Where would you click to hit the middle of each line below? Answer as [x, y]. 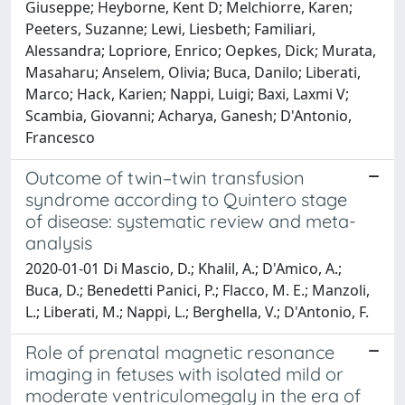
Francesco [60, 137]
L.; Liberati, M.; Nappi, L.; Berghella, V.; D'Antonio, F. [197, 311]
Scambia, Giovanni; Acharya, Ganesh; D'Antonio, [188, 115]
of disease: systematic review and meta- [191, 221]
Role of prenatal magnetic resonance [180, 352]
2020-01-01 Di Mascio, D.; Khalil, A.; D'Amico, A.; [184, 268]
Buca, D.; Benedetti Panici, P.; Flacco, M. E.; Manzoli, [198, 290]
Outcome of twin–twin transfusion [165, 177]
